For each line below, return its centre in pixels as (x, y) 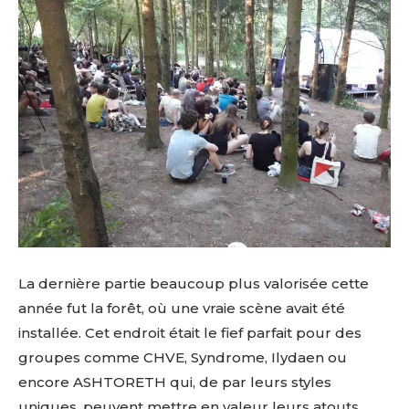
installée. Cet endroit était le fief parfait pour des (190, 333)
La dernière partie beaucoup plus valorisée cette (194, 284)
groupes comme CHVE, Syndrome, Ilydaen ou (183, 358)
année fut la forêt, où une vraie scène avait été (182, 309)
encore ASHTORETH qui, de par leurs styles (175, 383)
